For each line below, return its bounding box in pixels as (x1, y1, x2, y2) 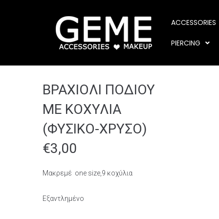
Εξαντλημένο (43, 195, 84, 202)
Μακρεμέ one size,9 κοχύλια (43, 169, 132, 177)
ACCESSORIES (171, 18, 217, 27)
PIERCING (171, 38, 201, 48)
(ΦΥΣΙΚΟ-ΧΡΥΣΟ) (43, 121, 147, 137)
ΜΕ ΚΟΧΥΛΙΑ (43, 101, 121, 117)
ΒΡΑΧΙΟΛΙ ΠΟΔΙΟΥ (43, 82, 155, 98)
